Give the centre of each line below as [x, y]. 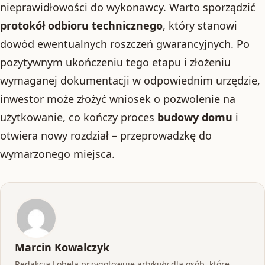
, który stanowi [200, 25]
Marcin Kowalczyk [62, 247]
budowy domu [195, 117]
